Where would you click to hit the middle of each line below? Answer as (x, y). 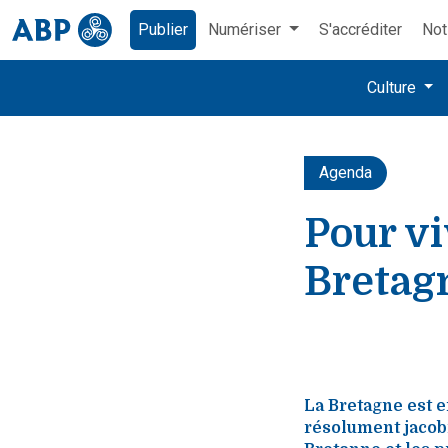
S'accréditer (360, 29)
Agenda (345, 172)
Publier (163, 29)
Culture (393, 87)
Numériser (246, 29)
